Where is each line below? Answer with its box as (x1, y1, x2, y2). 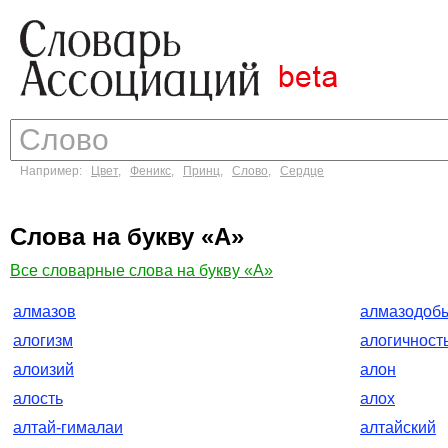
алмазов (13, 303, 76, 320)
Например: (20, 164, 91, 178)
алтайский (360, 419, 436, 436)
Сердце (280, 164, 324, 178)
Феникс (130, 164, 171, 178)
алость (13, 390, 63, 407)
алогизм (13, 332, 73, 349)
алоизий (13, 361, 74, 378)
